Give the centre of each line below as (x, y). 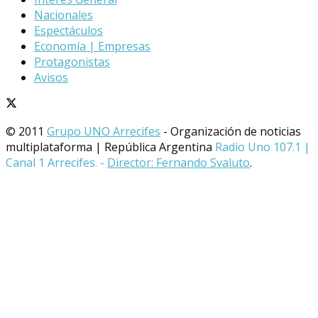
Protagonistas (72, 61)
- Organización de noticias (231, 131)
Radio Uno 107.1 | (263, 147)
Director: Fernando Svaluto (179, 162)
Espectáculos (68, 30)
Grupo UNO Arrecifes (104, 131)
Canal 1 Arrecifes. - (56, 162)
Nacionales (64, 15)
